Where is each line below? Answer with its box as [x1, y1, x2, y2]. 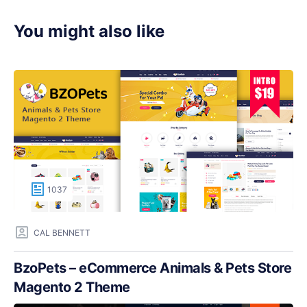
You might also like [14, 21, 164, 41]
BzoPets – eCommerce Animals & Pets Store [14, 260, 291, 277]
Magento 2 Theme [14, 279, 130, 296]
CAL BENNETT [34, 227, 90, 238]
